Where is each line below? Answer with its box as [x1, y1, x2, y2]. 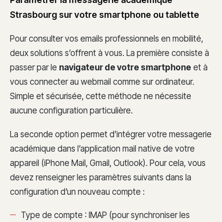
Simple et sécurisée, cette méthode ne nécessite [10, 91, 191, 101]
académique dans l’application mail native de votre [10, 143, 195, 154]
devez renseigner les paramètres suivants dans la [10, 172, 191, 182]
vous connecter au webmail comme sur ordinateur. [10, 76, 194, 87]
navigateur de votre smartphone [59, 62, 191, 72]
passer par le [10, 62, 59, 72]
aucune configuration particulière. [10, 105, 133, 115]
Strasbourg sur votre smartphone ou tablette [10, 9, 199, 20]
